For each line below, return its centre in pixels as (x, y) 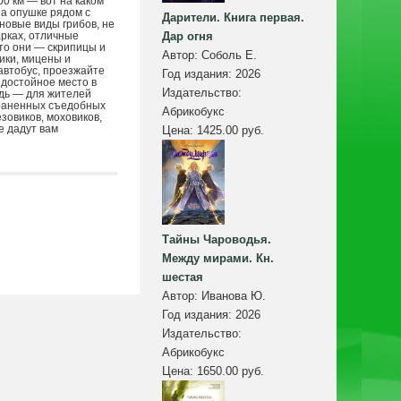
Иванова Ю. (234, 296)
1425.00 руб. (230, 131)
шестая (183, 277)
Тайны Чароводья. (217, 240)
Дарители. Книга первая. (233, 18)
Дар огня (188, 37)
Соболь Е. (229, 55)
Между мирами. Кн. (218, 259)
